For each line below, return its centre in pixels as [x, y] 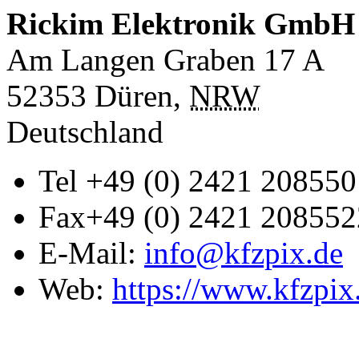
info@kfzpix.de [244, 253]
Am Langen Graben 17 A [165, 60]
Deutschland [85, 132]
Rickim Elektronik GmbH [181, 24]
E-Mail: [91, 253]
